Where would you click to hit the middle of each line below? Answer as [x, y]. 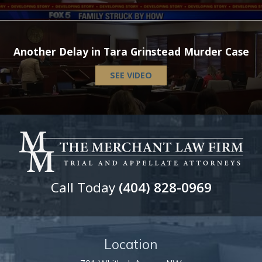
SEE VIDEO [131, 75]
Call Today [83, 187]
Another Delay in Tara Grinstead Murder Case [131, 51]
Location [131, 245]
